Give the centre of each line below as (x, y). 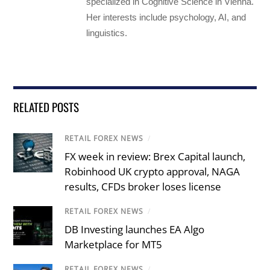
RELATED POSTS (46, 107)
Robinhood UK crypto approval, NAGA (152, 172)
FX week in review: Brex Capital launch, (155, 157)
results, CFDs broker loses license (143, 187)
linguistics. (107, 33)
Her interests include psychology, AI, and (166, 17)
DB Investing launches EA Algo (135, 230)
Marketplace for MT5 (114, 245)
